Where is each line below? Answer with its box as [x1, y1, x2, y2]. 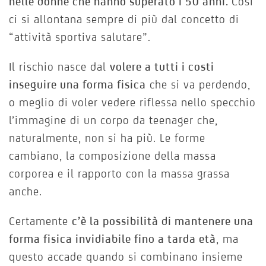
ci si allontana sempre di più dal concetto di [9, 12, 239, 26]
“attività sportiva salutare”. [9, 30, 151, 44]
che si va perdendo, [146, 78, 251, 91]
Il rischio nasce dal [9, 60, 110, 74]
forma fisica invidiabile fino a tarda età [9, 232, 216, 246]
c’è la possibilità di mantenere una [72, 214, 254, 228]
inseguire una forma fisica [9, 78, 146, 91]
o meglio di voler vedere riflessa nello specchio [9, 96, 256, 109]
